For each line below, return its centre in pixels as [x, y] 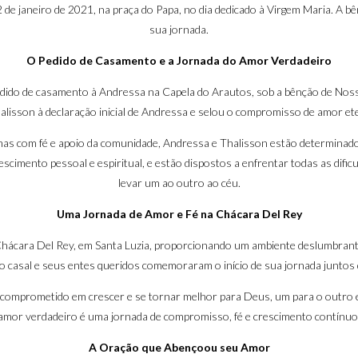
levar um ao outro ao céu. [179, 183]
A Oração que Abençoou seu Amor [179, 347]
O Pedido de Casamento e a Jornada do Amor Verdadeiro [179, 60]
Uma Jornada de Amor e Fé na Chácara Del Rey [179, 214]
